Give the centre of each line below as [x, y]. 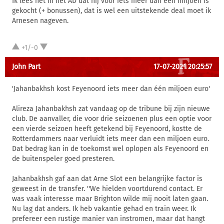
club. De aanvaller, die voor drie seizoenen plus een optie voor [112, 119]
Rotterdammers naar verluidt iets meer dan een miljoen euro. [110, 139]
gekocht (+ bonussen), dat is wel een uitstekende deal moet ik [111, 11]
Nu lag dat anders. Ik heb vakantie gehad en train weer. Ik [104, 209]
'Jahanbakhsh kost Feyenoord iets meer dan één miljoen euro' [111, 89]
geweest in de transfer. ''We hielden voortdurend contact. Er [107, 189]
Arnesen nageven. [40, 21]
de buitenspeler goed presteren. [63, 159]
